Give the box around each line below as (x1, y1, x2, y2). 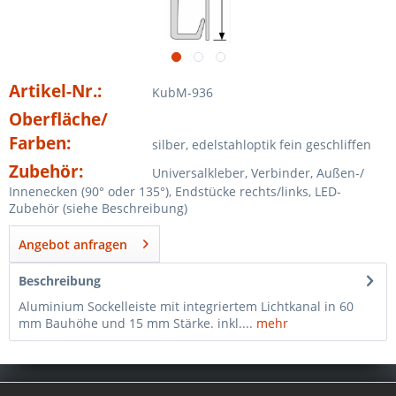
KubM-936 (151, 84, 213, 102)
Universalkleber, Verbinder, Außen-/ (151, 164, 364, 182)
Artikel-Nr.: (9, 79, 102, 103)
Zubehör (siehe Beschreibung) (9, 200, 187, 217)
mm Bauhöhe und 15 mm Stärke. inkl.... (19, 315, 253, 332)
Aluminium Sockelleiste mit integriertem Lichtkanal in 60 (19, 298, 354, 316)
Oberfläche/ (9, 107, 108, 132)
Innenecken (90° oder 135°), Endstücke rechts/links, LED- (9, 183, 341, 201)
